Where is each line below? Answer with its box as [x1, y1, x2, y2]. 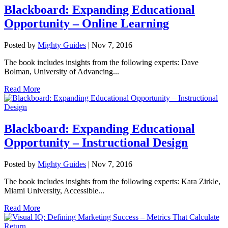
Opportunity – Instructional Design [4, 136, 188, 150]
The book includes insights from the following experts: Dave [4, 58, 198, 67]
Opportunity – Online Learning [4, 17, 169, 31]
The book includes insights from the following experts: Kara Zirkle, [4, 177, 220, 186]
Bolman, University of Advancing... [4, 67, 119, 76]
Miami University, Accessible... [4, 186, 104, 195]
